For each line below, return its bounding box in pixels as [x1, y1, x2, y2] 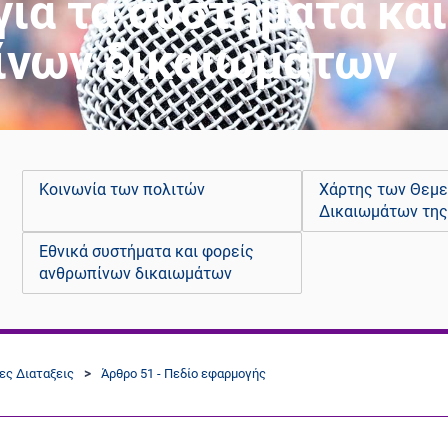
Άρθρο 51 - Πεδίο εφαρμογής [101, 365, 266, 381]
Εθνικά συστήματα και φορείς [39, 242, 255, 262]
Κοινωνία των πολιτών [39, 180, 206, 200]
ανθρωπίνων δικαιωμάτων [39, 264, 233, 284]
